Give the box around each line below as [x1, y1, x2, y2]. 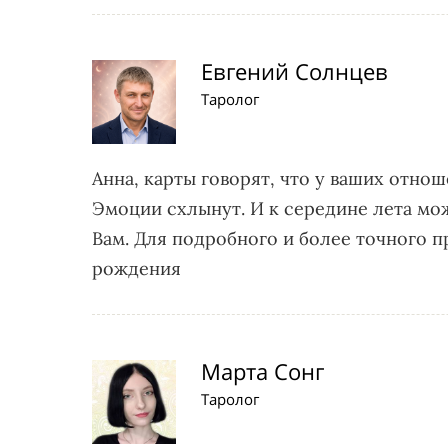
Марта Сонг [201, 356, 324, 386]
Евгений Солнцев [201, 56, 388, 86]
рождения [92, 257, 181, 280]
